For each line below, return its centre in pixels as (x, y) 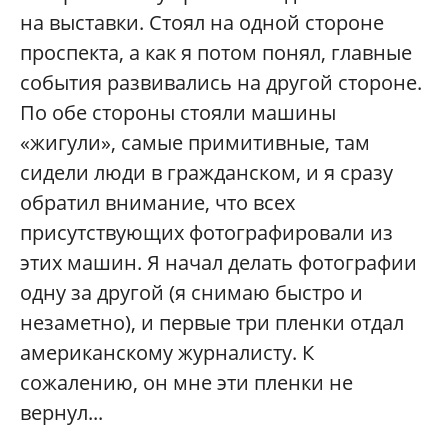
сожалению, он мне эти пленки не (186, 382)
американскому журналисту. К (167, 352)
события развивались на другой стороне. (221, 82)
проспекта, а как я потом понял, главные (216, 52)
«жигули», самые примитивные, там (195, 142)
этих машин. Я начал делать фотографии (218, 262)
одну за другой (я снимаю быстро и (191, 292)
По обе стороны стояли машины (178, 112)
